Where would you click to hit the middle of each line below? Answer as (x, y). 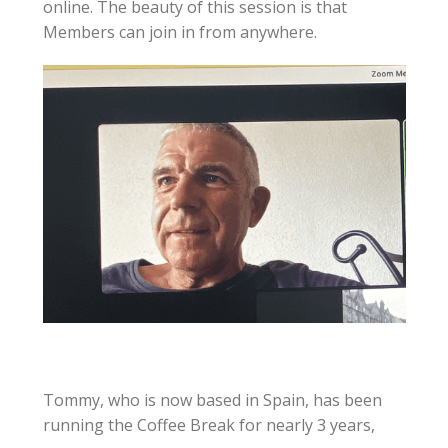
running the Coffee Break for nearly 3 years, (208, 424)
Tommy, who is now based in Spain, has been (212, 399)
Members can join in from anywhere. (179, 31)
